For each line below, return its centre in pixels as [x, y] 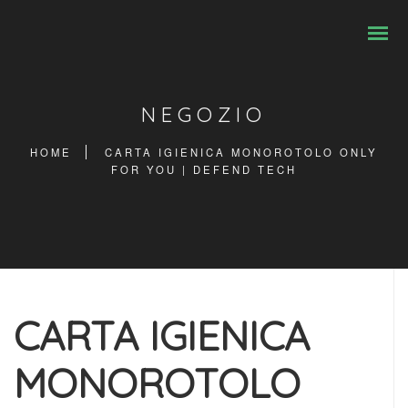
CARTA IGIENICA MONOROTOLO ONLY [241, 152]
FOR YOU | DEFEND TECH [204, 169]
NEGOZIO [204, 115]
